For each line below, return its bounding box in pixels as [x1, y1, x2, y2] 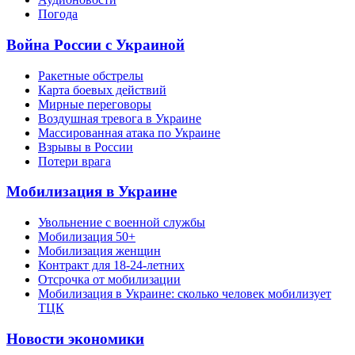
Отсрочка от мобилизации [38, 272, 181, 286]
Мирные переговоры [38, 97, 151, 111]
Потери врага [38, 154, 111, 168]
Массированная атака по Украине [38, 125, 220, 139]
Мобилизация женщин [38, 243, 161, 258]
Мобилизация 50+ [38, 229, 136, 243]
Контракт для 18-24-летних [38, 258, 185, 272]
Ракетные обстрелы [38, 68, 143, 82]
